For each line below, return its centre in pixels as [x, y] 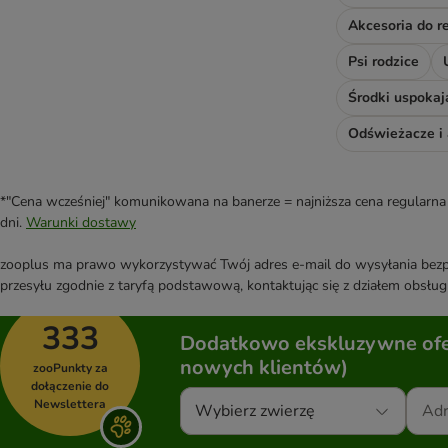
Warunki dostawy [81, 223]
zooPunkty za [70, 368]
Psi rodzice [383, 62]
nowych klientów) [264, 368]
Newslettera [70, 404]
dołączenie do [70, 386]
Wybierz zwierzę [255, 411]
